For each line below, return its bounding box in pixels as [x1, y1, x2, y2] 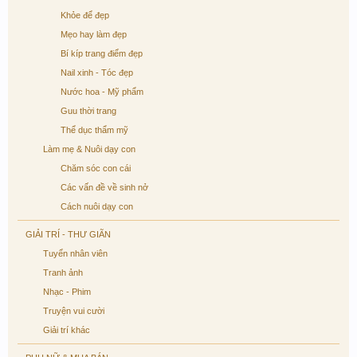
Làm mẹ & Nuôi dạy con [43, 144, 135, 154]
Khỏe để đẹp [61, 10, 109, 20]
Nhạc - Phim [43, 287, 91, 296]
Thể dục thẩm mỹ [61, 125, 128, 135]
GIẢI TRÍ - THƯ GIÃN [25, 229, 111, 239]
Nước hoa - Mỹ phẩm [61, 87, 143, 96]
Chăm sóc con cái [61, 163, 131, 173]
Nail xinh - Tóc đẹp [61, 68, 133, 77]
